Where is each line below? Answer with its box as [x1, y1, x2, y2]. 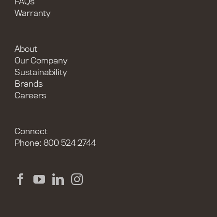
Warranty [15, 9, 50, 18]
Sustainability [15, 68, 67, 77]
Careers [15, 91, 46, 100]
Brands [15, 79, 43, 89]
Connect [15, 127, 47, 136]
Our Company [15, 56, 67, 65]
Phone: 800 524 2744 [15, 139, 96, 148]
